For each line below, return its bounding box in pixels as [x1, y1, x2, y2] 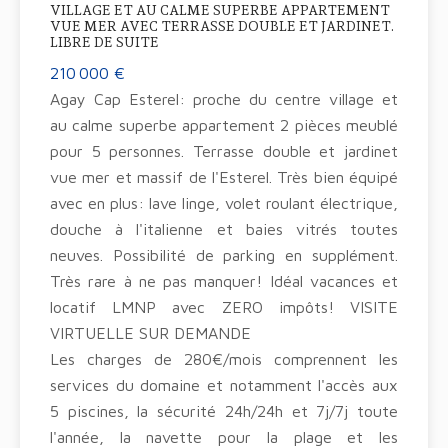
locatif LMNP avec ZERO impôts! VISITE [50, 298, 398, 316]
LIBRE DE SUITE [50, 34, 159, 50]
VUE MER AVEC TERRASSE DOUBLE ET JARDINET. [50, 18, 394, 34]
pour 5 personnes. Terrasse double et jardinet [50, 142, 398, 160]
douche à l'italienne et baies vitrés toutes [50, 220, 398, 238]
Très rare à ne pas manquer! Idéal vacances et [50, 272, 398, 290]
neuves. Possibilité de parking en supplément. [50, 246, 398, 264]
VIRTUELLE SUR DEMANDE [50, 324, 251, 342]
